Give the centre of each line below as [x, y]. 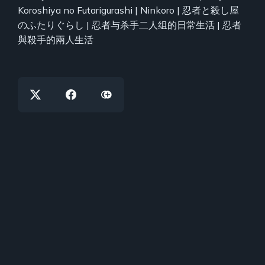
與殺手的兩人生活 [56, 40]
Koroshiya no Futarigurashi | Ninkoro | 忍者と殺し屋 [128, 10]
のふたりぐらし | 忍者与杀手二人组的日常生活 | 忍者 [130, 25]
